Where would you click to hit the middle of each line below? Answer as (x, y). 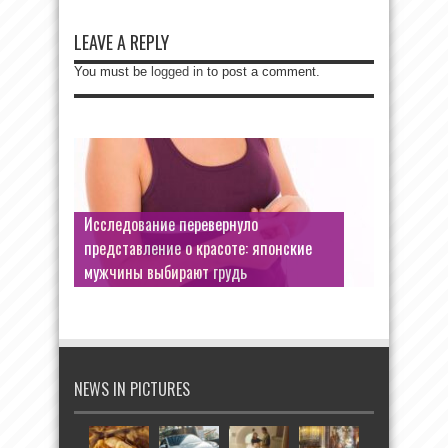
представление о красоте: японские (198, 247)
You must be (112, 71)
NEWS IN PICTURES (132, 388)
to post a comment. (261, 71)
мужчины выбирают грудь (165, 271)
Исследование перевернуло (171, 223)
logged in (177, 71)
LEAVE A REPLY (121, 41)
